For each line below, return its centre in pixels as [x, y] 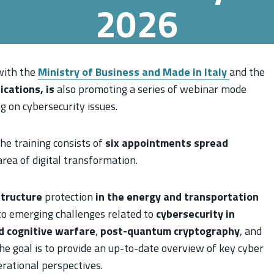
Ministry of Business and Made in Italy [134, 72]
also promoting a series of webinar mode [150, 89]
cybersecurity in [195, 213]
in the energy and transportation [177, 196]
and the [247, 72]
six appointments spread [167, 143]
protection [69, 196]
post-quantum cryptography [170, 231]
